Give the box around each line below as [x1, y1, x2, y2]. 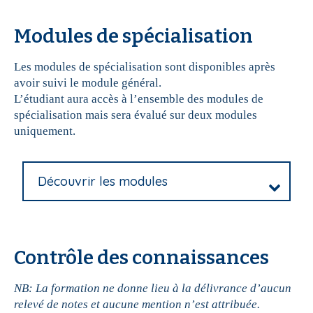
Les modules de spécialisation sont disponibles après [14, 60, 275, 74]
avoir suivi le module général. [14, 76, 164, 90]
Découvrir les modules [38, 173, 168, 190]
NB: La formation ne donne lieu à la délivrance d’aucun [14, 282, 291, 296]
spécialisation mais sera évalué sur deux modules [14, 108, 257, 122]
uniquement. [14, 124, 75, 138]
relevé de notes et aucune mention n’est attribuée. [14, 298, 260, 312]
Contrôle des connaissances [14, 246, 269, 270]
